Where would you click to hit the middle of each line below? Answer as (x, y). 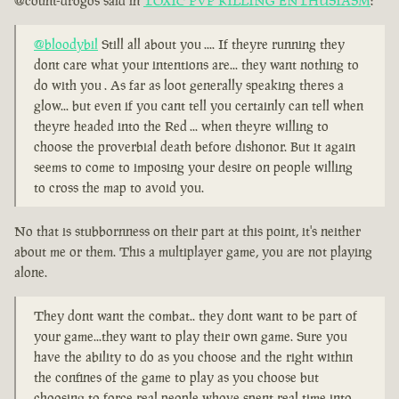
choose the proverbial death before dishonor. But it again (195, 147)
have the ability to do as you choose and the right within (193, 357)
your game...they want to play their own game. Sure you (191, 337)
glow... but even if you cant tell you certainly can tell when (199, 106)
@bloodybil (66, 45)
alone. (31, 273)
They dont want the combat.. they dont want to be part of (195, 316)
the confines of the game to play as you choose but (176, 378)
